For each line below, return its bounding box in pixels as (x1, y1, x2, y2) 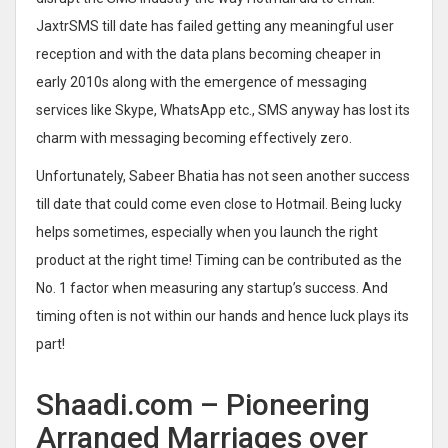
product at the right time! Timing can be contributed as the (36, 251, 402, 268)
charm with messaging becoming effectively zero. (36, 129, 352, 146)
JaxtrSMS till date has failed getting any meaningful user (36, 17, 394, 34)
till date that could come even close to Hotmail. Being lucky (36, 195, 402, 212)
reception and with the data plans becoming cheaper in (36, 45, 381, 62)
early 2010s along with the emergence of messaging (36, 73, 367, 90)
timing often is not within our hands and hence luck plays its (36, 307, 409, 324)
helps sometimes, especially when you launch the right (36, 223, 378, 240)
